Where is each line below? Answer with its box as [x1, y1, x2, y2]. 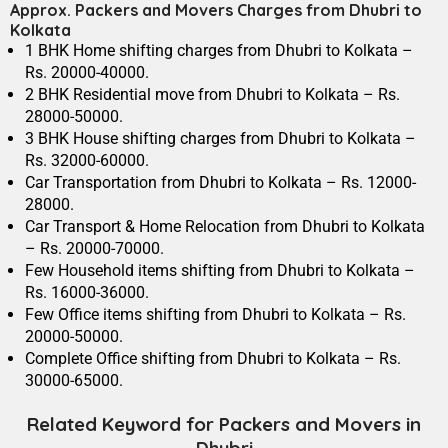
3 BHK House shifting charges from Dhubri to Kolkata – [25, 129, 416, 149]
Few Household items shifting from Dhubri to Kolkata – [25, 261, 415, 281]
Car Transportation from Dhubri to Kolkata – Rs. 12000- [25, 173, 416, 193]
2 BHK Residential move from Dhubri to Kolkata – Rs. [25, 85, 400, 105]
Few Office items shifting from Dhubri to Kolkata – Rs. [25, 305, 406, 325]
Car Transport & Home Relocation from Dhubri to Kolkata [25, 217, 425, 237]
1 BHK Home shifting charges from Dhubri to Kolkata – [25, 41, 413, 61]
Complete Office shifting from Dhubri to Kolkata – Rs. [25, 349, 401, 369]
